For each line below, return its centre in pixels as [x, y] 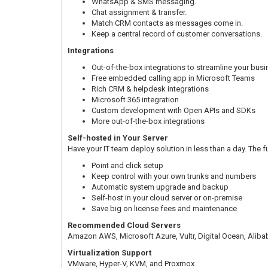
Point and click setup [127, 165]
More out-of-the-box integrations [148, 121]
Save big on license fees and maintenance [164, 208]
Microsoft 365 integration [135, 99]
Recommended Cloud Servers [124, 225]
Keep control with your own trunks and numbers [174, 176]
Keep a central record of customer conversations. [177, 33]
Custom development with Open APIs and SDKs [173, 110]
